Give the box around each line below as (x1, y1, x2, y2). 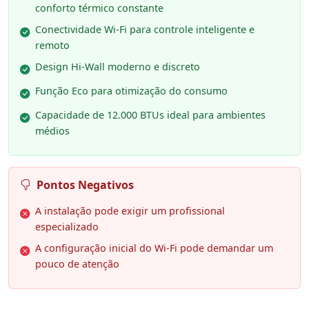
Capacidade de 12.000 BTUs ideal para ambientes (35, 108, 266, 121)
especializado (35, 219, 99, 233)
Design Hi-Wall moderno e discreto (35, 59, 200, 73)
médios (35, 123, 70, 137)
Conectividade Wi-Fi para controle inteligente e (35, 22, 255, 36)
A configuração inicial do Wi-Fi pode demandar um (35, 241, 273, 255)
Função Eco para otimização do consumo (35, 83, 228, 97)
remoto (35, 38, 70, 52)
